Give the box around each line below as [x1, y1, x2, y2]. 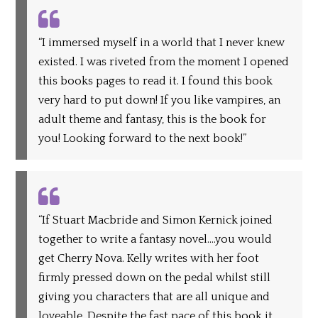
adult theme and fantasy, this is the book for [38, 113, 267, 126]
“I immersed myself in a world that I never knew [38, 36, 285, 50]
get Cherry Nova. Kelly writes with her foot [38, 251, 260, 265]
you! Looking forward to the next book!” [38, 132, 247, 146]
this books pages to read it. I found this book [38, 75, 273, 88]
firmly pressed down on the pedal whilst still [38, 270, 271, 284]
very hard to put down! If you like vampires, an [38, 94, 281, 107]
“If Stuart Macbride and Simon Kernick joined [38, 213, 273, 226]
